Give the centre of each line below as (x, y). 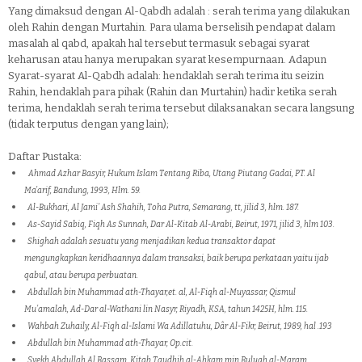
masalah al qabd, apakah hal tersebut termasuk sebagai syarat (159, 43)
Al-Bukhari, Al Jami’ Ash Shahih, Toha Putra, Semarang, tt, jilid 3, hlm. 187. (162, 208)
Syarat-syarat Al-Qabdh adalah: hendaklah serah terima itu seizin (166, 76)
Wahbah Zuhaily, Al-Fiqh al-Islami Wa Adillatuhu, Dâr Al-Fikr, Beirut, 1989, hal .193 (178, 326)
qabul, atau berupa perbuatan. (81, 276)
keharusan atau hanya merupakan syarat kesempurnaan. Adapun (167, 59)
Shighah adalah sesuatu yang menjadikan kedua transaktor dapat (150, 242)
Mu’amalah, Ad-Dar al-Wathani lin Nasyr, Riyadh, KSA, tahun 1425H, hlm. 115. (166, 309)
